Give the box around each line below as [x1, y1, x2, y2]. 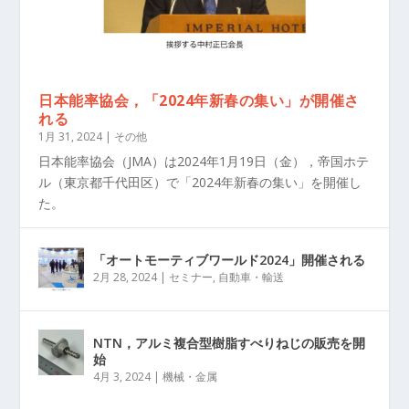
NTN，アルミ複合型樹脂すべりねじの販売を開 [93, 334, 366, 352]
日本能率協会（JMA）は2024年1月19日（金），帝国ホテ [38, 152, 370, 171]
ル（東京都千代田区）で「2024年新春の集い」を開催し [38, 173, 362, 192]
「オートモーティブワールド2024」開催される [93, 251, 366, 269]
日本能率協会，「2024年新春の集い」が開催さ [38, 90, 360, 111]
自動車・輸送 [218, 269, 285, 286]
